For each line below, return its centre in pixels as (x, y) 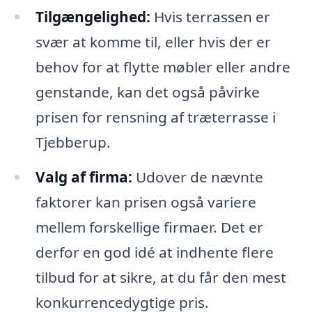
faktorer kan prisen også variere (146, 202)
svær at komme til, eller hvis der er (153, 41)
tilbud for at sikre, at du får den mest (161, 277)
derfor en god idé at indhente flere (154, 252)
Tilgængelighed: (93, 16)
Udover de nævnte (197, 177)
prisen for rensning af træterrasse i (155, 117)
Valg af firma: (84, 177)
